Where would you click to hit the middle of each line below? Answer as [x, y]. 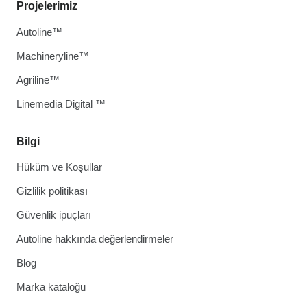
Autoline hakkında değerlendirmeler [95, 239]
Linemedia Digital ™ [61, 104]
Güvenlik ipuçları [54, 215]
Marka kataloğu [51, 287]
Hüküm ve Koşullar [59, 167]
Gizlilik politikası [52, 191]
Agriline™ [38, 80]
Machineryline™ [53, 56]
